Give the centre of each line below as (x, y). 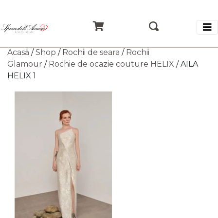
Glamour (25, 64)
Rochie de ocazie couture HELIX (111, 64)
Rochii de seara (91, 52)
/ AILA (186, 64)
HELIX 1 (22, 76)
